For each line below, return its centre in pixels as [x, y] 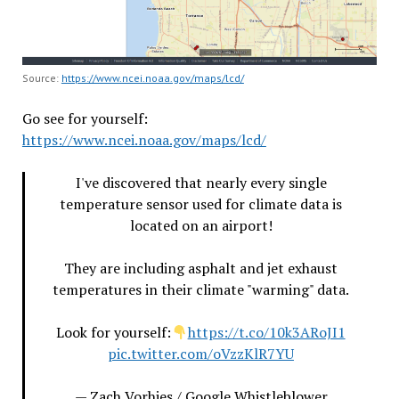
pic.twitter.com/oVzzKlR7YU [201, 354]
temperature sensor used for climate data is [201, 204]
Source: [41, 78]
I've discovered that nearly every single [201, 183]
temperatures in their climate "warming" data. [201, 290]
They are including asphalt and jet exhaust [201, 269]
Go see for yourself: [85, 119]
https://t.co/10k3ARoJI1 [266, 333]
